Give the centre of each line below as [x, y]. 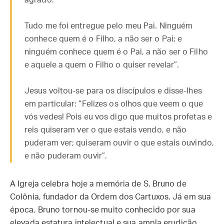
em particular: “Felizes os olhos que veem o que [114, 104]
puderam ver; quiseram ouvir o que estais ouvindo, [119, 143]
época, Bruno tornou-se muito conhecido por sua [103, 210]
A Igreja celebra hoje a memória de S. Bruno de [98, 184]
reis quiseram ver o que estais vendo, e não [106, 130]
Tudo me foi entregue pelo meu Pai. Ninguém [109, 26]
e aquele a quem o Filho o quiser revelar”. [102, 65]
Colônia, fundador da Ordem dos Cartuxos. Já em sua [111, 197]
